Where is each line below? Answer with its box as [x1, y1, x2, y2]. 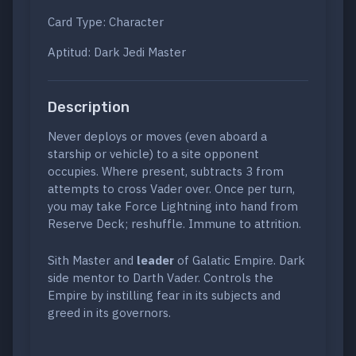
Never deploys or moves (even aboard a [48, 129, 267, 145]
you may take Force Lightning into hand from [48, 199, 298, 215]
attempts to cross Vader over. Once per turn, [48, 181, 295, 197]
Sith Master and [48, 253, 137, 269]
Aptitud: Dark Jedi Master [48, 44, 186, 60]
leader [137, 253, 174, 269]
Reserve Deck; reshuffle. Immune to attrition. [48, 216, 301, 232]
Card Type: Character [48, 14, 164, 30]
